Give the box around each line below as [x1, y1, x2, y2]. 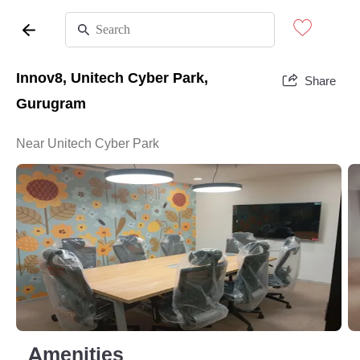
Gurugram [16, 95, 86, 112]
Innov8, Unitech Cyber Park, [16, 69, 208, 87]
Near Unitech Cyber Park [16, 135, 159, 152]
